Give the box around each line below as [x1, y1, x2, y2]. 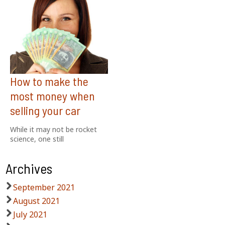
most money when [10, 88, 95, 103]
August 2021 [13, 195, 60, 207]
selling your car [10, 102, 80, 118]
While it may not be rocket [10, 124, 97, 134]
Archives [6, 160, 53, 177]
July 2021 [13, 209, 48, 220]
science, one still [10, 134, 64, 144]
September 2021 [13, 182, 75, 193]
